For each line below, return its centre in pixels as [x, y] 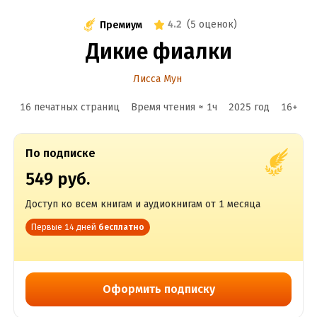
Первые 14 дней [63, 227]
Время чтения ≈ [168, 107]
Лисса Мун [157, 79]
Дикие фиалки [158, 52]
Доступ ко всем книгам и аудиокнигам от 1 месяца [143, 204]
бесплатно [121, 227]
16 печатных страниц [69, 107]
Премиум [121, 25]
